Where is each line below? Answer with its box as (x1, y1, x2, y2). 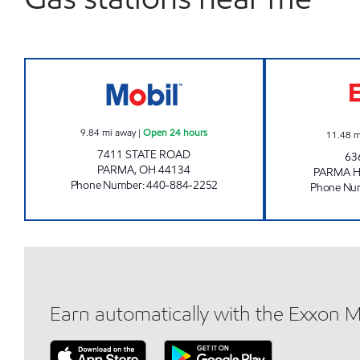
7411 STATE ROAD (97, 147, 191, 162)
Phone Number (70, 178, 142, 193)
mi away (102, 125, 137, 139)
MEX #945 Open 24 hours (143, 59, 290, 76)
